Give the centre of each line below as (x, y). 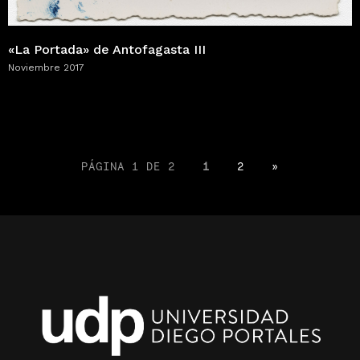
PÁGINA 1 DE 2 (128, 166)
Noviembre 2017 (46, 67)
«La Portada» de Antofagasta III (107, 49)
